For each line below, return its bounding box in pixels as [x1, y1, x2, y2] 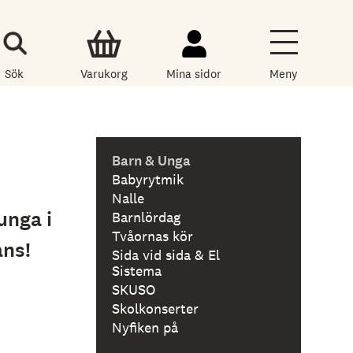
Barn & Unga [112, 150, 191, 170]
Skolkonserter [112, 299, 199, 318]
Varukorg [80, 66, 128, 82]
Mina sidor [166, 66, 222, 82]
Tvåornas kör [112, 226, 194, 245]
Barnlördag [112, 207, 181, 226]
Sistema [112, 261, 162, 280]
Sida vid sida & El [112, 245, 221, 264]
